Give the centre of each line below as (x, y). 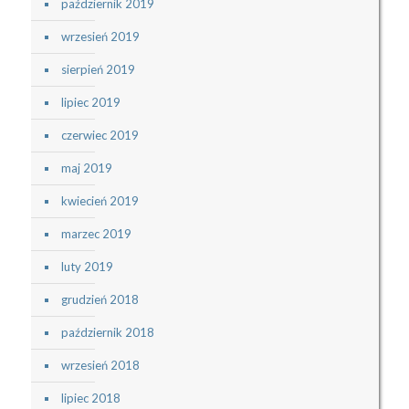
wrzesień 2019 (100, 37)
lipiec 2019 (90, 103)
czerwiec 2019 (100, 136)
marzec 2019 (96, 234)
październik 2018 (107, 333)
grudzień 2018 (100, 300)
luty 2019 (87, 267)
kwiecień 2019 (100, 201)
